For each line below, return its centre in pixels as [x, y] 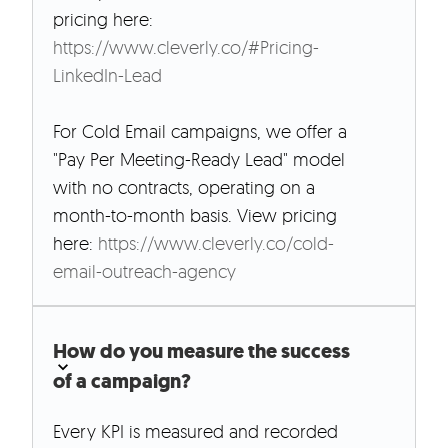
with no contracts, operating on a [184, 187]
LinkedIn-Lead [107, 75]
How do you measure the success [201, 352]
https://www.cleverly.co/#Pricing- [186, 47]
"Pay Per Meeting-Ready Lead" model [199, 159]
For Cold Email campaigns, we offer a [200, 131]
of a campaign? [122, 382]
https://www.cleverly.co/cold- [216, 243]
